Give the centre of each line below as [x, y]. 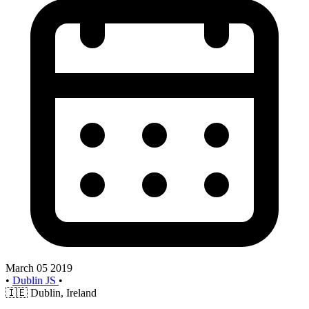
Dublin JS [36, 280]
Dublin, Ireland [63, 292]
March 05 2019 [39, 268]
